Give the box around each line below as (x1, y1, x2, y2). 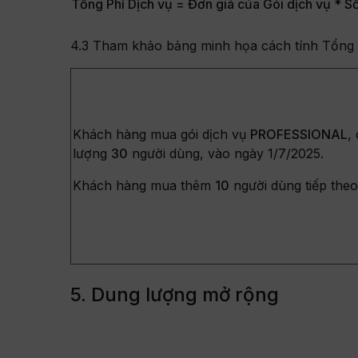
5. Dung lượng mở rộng (70, 282, 280, 306)
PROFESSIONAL (250, 125, 348, 142)
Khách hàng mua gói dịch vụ (73, 125, 251, 142)
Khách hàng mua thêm (73, 177, 216, 193)
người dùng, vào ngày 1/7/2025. (128, 145, 324, 161)
